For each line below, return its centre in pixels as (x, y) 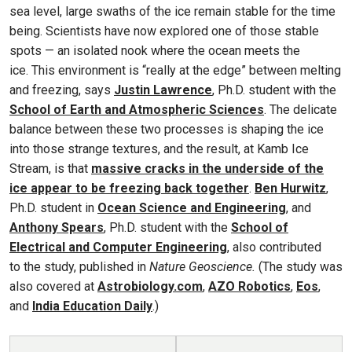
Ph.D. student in (53, 208)
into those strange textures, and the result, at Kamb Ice (159, 149)
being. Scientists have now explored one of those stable (164, 31)
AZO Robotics (249, 286)
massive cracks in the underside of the (207, 169)
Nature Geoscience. (204, 267)
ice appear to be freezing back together (129, 188)
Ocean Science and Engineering (192, 208)
